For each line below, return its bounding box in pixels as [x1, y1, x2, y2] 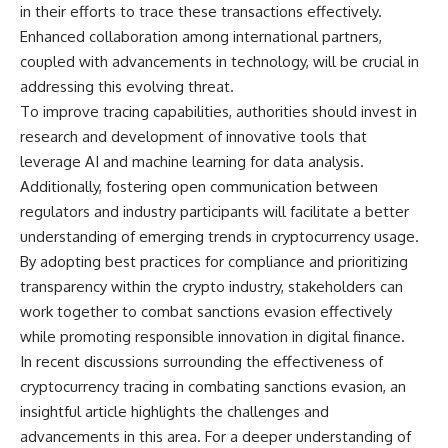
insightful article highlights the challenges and [20, 401, 329, 421]
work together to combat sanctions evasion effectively [20, 301, 392, 321]
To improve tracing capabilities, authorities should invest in [20, 101, 417, 121]
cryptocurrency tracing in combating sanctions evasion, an [20, 376, 406, 396]
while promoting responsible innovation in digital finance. [20, 326, 405, 346]
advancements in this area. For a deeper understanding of [20, 426, 411, 446]
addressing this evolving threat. [20, 76, 234, 96]
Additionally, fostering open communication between [20, 176, 378, 196]
